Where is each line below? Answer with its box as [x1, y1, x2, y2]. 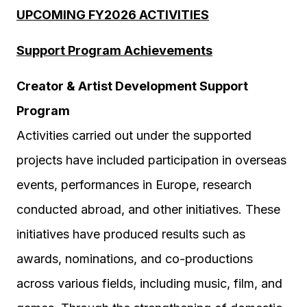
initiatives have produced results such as [16, 227, 245, 241]
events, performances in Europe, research [16, 177, 251, 192]
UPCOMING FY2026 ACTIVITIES [16, 8, 209, 22]
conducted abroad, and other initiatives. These [16, 202, 280, 217]
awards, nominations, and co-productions [16, 251, 253, 266]
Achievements [124, 43, 212, 58]
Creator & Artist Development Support [16, 79, 248, 93]
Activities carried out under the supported [16, 128, 251, 143]
